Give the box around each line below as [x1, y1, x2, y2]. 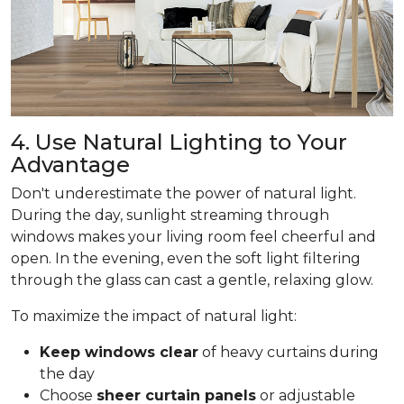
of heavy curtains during [198, 344, 379, 361]
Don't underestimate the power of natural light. [11, 185, 356, 202]
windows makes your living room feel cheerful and [11, 228, 376, 245]
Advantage [11, 151, 130, 178]
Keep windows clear [40, 344, 198, 361]
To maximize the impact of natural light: [11, 308, 297, 325]
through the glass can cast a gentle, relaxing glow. [11, 271, 373, 289]
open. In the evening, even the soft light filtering [11, 250, 361, 267]
